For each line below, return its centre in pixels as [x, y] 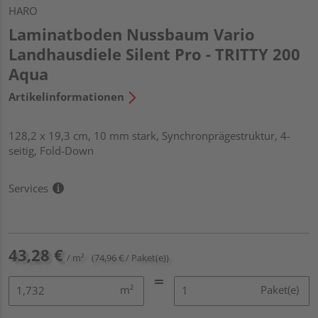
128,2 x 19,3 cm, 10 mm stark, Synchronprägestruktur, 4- [149, 135]
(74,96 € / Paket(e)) [130, 257]
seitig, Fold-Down [51, 150]
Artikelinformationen [66, 96]
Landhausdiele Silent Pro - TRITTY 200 [154, 54]
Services [28, 188]
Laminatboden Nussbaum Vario [132, 34]
